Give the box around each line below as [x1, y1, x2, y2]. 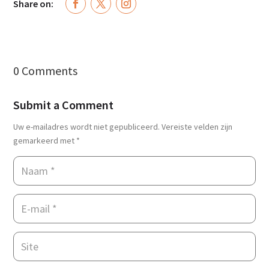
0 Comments [13, 63, 78, 78]
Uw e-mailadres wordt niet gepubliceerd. [13, 121, 160, 132]
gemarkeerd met [13, 135, 77, 146]
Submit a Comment [13, 97, 114, 112]
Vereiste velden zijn [162, 121, 233, 132]
